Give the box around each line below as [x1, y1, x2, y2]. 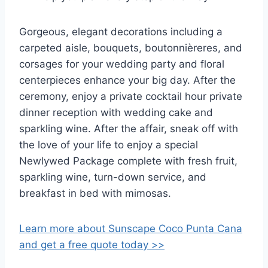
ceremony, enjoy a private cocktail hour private [19, 90, 242, 102]
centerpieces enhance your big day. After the [19, 74, 236, 86]
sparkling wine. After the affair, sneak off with [19, 122, 238, 135]
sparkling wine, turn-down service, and [19, 170, 206, 183]
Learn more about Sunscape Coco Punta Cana [19, 222, 242, 234]
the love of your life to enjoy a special [19, 138, 198, 151]
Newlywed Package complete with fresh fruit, [19, 154, 237, 167]
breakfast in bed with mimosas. [19, 187, 171, 199]
